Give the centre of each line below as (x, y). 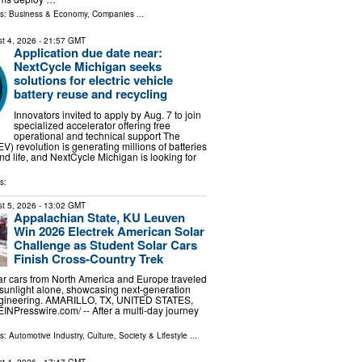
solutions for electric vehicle (93, 80)
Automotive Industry (45, 336)
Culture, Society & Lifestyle (137, 336)
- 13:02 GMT (61, 205)
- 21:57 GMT (61, 41)
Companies (113, 14)
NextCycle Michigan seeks (87, 67)
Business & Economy (48, 14)
